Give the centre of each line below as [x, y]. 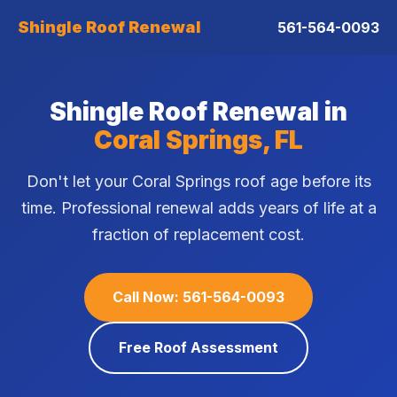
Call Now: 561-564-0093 [198, 297]
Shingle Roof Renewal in [198, 112]
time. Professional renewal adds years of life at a [198, 208]
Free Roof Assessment [198, 347]
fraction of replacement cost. [198, 234]
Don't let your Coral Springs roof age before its [198, 181]
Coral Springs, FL [198, 140]
